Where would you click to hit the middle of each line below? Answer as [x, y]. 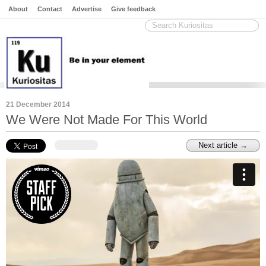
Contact [50, 9]
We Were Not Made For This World [107, 120]
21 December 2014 [38, 104]
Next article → [223, 145]
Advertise [87, 9]
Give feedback [133, 9]
